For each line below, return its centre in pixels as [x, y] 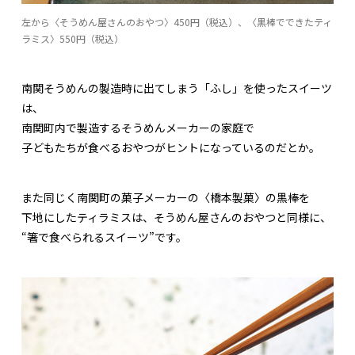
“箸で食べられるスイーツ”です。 [104, 237]
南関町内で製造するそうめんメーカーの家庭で [138, 128]
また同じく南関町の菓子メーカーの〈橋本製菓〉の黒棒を [166, 198]
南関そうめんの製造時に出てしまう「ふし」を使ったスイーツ [177, 88]
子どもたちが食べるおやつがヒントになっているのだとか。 [171, 148]
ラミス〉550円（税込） [73, 39]
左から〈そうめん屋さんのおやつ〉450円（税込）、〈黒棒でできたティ [177, 22]
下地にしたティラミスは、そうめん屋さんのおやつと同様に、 [176, 218]
